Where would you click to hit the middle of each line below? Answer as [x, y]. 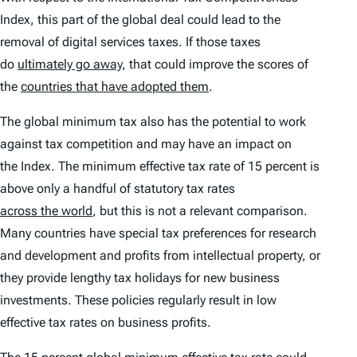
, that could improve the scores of [215, 65]
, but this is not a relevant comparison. [200, 211]
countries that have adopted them [115, 87]
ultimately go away [70, 65]
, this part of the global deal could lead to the [155, 20]
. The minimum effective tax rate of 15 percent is [185, 167]
